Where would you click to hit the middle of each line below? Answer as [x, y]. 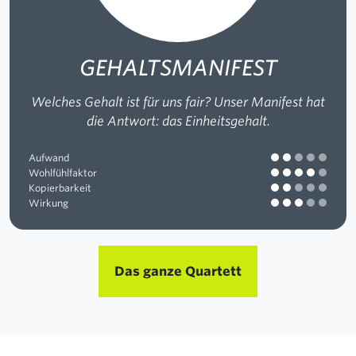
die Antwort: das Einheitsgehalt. [178, 121]
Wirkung [48, 203]
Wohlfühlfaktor [63, 172]
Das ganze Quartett [178, 271]
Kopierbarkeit [60, 188]
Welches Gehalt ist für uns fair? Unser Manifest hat [178, 102]
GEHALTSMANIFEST [178, 67]
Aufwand [49, 157]
